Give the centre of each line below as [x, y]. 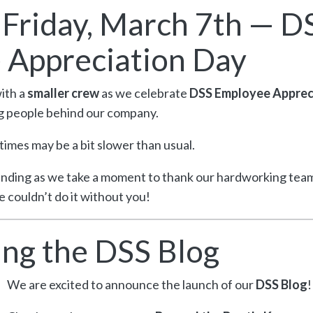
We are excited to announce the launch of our [131, 284]
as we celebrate [144, 93]
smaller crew [63, 93]
